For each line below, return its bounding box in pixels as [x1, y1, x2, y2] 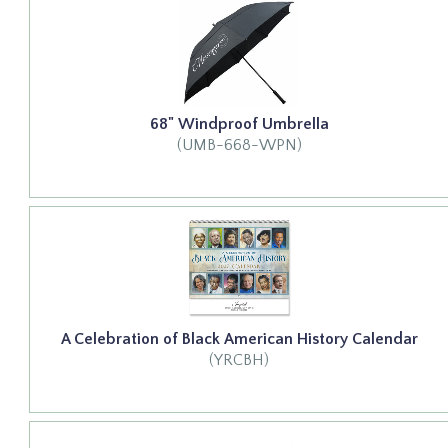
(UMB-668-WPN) [176, 135, 302, 154]
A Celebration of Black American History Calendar [60, 329, 418, 348]
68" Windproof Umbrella [149, 114, 329, 133]
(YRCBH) [209, 350, 270, 369]
